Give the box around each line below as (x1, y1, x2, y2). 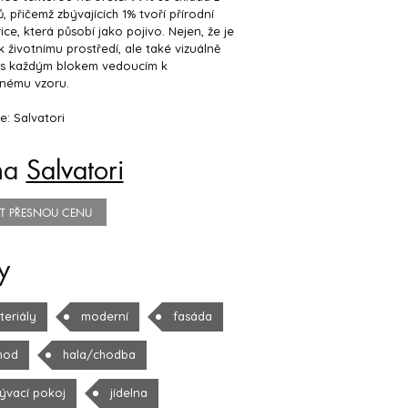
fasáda (172, 309, 212, 323)
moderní (80, 309, 128, 323)
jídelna (109, 385, 148, 400)
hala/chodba (62, 347, 136, 362)
